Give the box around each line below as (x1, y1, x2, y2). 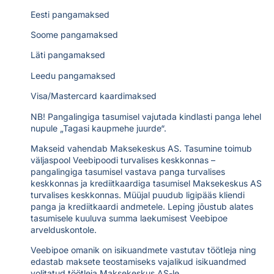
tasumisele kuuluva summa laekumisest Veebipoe (31, 212, 228, 223)
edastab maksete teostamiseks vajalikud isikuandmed (31, 256, 246, 267)
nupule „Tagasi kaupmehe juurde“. (31, 122, 166, 133)
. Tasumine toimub (179, 143, 252, 154)
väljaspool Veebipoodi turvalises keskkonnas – (31, 154, 215, 165)
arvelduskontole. (31, 224, 97, 235)
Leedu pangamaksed (31, 70, 116, 81)
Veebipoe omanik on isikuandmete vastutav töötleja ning (31, 245, 256, 256)
